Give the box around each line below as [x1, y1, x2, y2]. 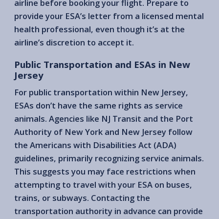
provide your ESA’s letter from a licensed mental [14, 10, 204, 22]
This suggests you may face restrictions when [14, 166, 196, 177]
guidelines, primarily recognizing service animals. [14, 153, 204, 164]
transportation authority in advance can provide [14, 205, 203, 217]
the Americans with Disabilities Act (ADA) [14, 139, 176, 151]
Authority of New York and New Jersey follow [14, 126, 193, 138]
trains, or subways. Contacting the [14, 192, 150, 204]
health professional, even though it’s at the [14, 23, 185, 35]
